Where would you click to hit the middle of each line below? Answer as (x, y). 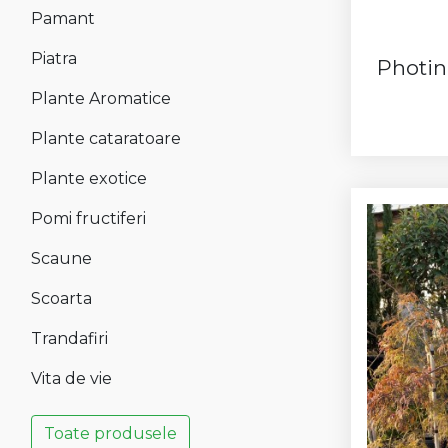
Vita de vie (71, 378)
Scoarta (61, 298)
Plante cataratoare (106, 138)
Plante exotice (89, 178)
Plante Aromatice (101, 98)
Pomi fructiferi (88, 218)
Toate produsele (110, 433)
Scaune (61, 258)
